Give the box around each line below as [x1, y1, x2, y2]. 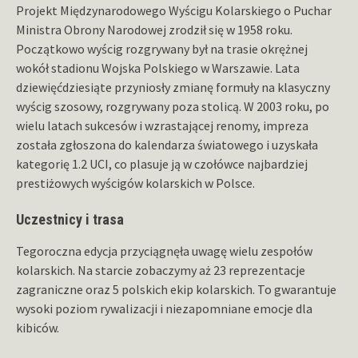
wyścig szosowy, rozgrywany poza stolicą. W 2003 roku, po [16, 97, 329, 114]
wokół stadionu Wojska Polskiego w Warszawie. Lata [16, 59, 300, 76]
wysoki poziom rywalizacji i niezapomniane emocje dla [16, 300, 312, 316]
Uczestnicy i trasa [16, 210, 124, 228]
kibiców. [16, 319, 59, 336]
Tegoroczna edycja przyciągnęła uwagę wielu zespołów [16, 242, 312, 259]
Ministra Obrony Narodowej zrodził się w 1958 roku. [16, 21, 292, 38]
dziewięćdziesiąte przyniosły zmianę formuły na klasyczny [16, 78, 330, 95]
